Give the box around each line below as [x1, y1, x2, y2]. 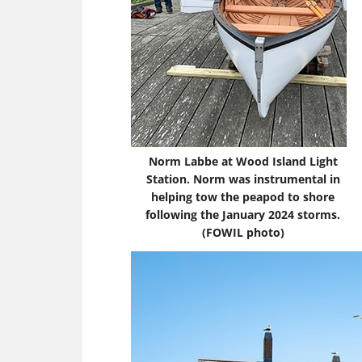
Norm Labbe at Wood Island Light [148, 154, 338, 169]
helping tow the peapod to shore [151, 189, 335, 204]
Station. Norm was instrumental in [145, 171, 340, 187]
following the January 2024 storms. [145, 207, 340, 222]
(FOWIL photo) [201, 225, 284, 240]
